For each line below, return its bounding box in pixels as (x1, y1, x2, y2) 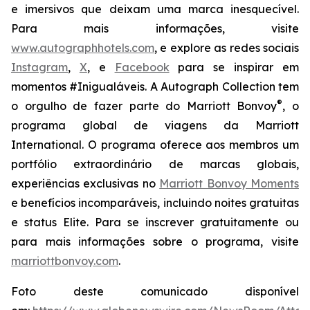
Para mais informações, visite (11, 21, 299, 35)
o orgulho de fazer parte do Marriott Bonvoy (11, 99, 277, 113)
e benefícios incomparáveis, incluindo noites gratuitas (11, 196, 299, 210)
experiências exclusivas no (11, 176, 160, 190)
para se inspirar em (169, 60, 300, 74)
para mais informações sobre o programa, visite (11, 235, 299, 248)
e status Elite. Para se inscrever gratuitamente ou (11, 215, 299, 229)
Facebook (114, 60, 170, 74)
